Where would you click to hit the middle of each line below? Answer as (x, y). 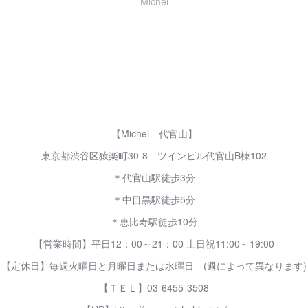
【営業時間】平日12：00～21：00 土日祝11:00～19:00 (154, 243)
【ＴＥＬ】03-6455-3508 (154, 287)
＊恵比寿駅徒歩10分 (154, 221)
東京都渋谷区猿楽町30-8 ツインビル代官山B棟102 (154, 155)
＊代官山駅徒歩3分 (154, 177)
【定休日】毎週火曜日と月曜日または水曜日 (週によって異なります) (154, 265)
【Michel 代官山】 (154, 133)
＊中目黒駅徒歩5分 (154, 199)
